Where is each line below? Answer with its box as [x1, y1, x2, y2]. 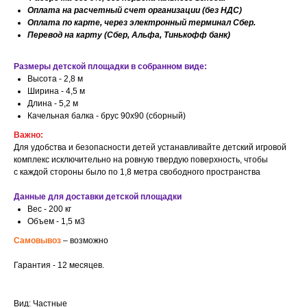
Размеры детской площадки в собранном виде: [14, 62, 207, 72]
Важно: [14, 130, 43, 140]
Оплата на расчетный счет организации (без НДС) [27, 5, 242, 16]
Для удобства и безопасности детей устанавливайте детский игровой [14, 143, 286, 153]
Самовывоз [14, 236, 61, 246]
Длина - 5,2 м [27, 99, 78, 109]
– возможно [63, 236, 108, 246]
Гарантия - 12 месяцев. [14, 260, 104, 271]
